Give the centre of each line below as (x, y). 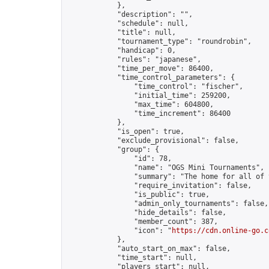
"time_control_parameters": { (151, 77)
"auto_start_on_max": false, (149, 249)
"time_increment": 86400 (149, 113)
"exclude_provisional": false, (153, 141)
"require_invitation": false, (159, 186)
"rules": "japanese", (134, 59)
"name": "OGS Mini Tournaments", (165, 168)
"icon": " (119, 231)
